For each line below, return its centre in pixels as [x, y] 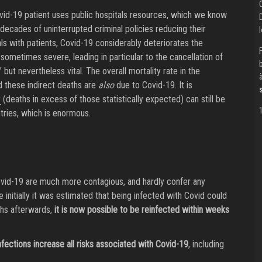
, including [206, 244]
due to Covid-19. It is [153, 85]
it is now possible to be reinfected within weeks [142, 210]
